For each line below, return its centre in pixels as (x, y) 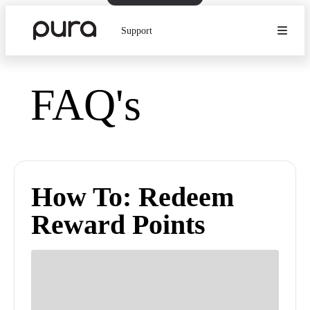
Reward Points (118, 225)
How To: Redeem (133, 197)
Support (137, 30)
